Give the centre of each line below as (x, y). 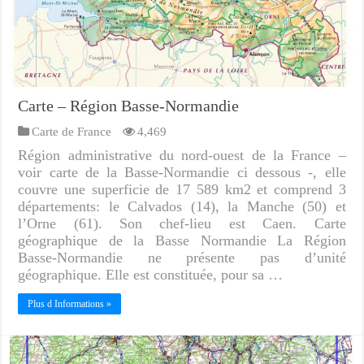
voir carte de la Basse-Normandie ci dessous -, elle (182, 173)
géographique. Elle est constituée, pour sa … (151, 275)
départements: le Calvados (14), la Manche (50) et (182, 207)
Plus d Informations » (70, 304)
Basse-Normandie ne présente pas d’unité (182, 258)
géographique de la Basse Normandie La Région (182, 241)
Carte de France (72, 132)
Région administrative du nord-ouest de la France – (182, 156)
